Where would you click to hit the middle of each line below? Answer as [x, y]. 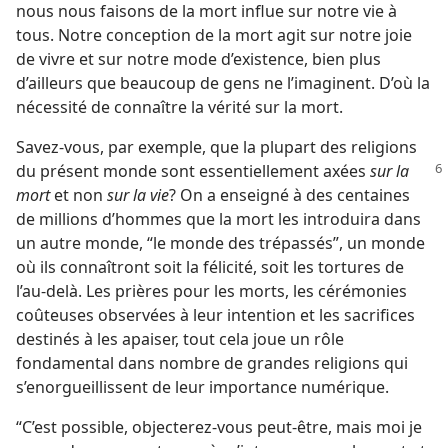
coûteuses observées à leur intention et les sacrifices [215, 315]
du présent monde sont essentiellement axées [193, 171]
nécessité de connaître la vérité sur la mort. [179, 107]
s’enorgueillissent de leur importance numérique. [202, 387]
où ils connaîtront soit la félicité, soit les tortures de [210, 267]
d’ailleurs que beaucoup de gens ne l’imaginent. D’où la [223, 83]
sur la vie [138, 195]
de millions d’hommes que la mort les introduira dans [218, 219]
